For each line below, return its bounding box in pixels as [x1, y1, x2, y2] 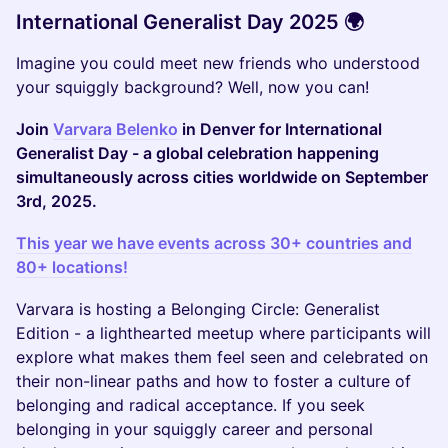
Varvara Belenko [53, 119, 178, 139]
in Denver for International [178, 119, 382, 139]
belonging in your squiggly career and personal [16, 419, 373, 439]
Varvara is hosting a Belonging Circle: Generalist [16, 299, 380, 319]
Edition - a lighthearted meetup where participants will [16, 323, 431, 343]
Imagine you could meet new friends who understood [16, 53, 420, 73]
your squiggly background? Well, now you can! [16, 77, 369, 97]
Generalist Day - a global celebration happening [16, 143, 379, 163]
